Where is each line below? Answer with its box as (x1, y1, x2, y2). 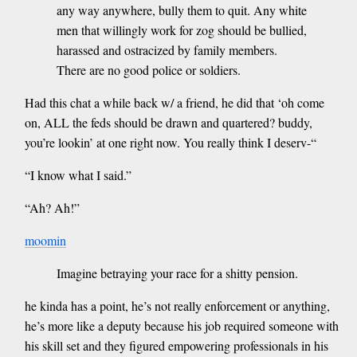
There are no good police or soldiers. (56, 61, 241, 78)
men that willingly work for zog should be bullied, (56, 21, 307, 38)
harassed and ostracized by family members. (56, 41, 277, 58)
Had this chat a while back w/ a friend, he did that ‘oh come (24, 93, 324, 111)
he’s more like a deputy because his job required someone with (24, 316, 339, 334)
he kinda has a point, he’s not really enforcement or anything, (24, 296, 330, 314)
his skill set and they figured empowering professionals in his (24, 336, 328, 354)
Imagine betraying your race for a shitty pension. (56, 264, 298, 281)
